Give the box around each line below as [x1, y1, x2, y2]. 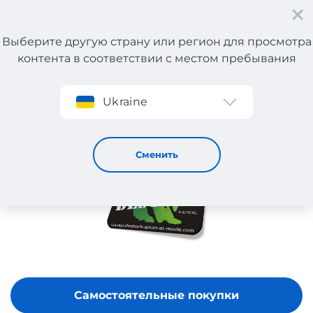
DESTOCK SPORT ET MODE [54, 101, 169, 112]
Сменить [135, 149, 178, 160]
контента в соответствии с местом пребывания [17, 52, 296, 65]
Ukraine [103, 95, 148, 108]
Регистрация [34, 57, 103, 71]
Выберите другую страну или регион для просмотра [1, 35, 312, 48]
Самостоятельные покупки [74, 289, 239, 303]
